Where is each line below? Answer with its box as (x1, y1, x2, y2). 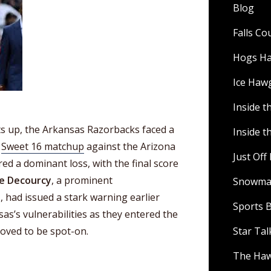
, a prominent (51, 174, 113, 187)
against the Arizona (84, 140, 175, 153)
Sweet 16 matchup (1, 140, 84, 153)
